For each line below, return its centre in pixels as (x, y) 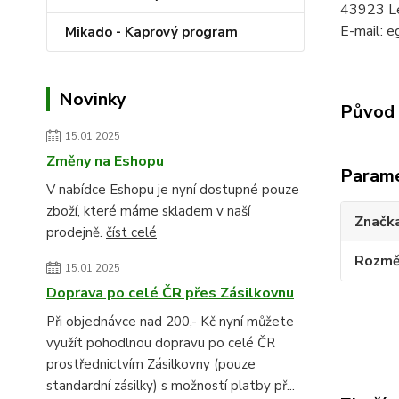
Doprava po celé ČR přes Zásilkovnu (170, 293)
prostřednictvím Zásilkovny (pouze (151, 364)
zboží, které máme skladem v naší (148, 211)
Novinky (93, 99)
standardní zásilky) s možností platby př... (171, 386)
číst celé (131, 232)
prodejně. (76, 232)
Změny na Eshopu (105, 161)
